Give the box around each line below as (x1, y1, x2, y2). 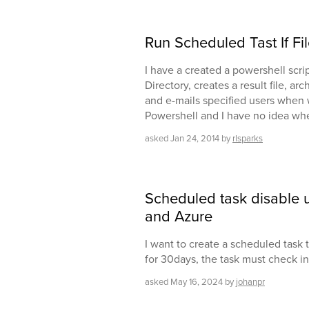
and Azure (145, 205, 212, 228)
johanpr (236, 275, 265, 289)
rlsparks (232, 132, 263, 146)
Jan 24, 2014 (170, 132, 219, 146)
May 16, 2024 (170, 275, 223, 289)
